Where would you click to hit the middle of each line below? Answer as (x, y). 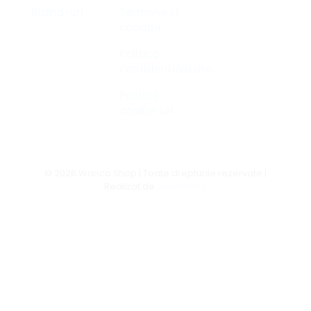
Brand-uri (57, 12)
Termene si (149, 12)
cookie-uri (147, 111)
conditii (140, 28)
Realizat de (131, 187)
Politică (139, 96)
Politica (140, 54)
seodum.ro (182, 187)
